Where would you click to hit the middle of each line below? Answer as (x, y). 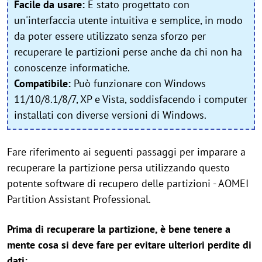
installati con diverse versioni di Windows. (110, 115)
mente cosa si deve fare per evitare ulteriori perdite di (129, 245)
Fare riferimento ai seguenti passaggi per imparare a (126, 152)
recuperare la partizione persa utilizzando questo (118, 168)
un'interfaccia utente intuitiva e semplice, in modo (128, 20)
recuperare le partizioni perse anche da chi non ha (128, 52)
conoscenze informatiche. (72, 68)
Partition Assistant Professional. (79, 199)
